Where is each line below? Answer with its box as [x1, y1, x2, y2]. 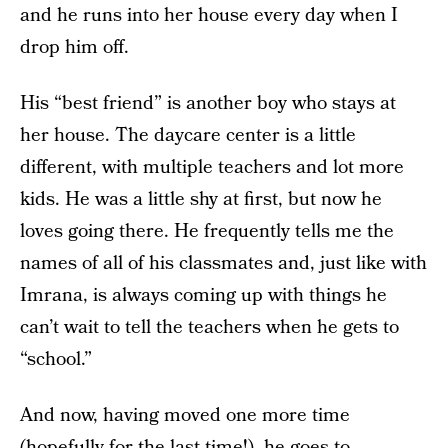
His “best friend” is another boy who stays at [20, 90, 396, 117]
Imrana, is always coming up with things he [20, 282, 387, 309]
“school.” [20, 346, 92, 373]
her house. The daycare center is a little [20, 122, 356, 149]
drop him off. [20, 34, 129, 61]
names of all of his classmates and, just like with [20, 250, 427, 277]
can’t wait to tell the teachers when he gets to [20, 314, 399, 341]
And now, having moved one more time [20, 402, 350, 429]
